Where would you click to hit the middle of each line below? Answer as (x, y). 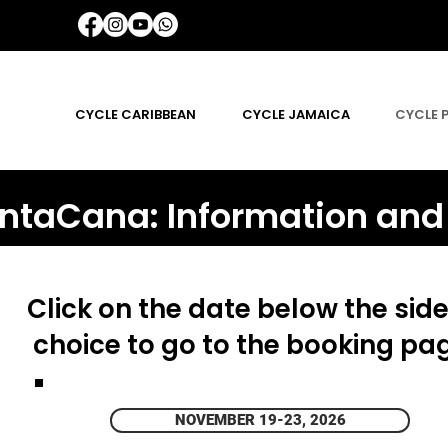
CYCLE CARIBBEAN (135, 114)
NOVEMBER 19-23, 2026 (260, 420)
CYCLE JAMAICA (295, 114)
